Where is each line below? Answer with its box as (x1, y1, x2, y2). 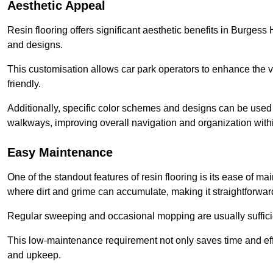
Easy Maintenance (7, 146, 113, 160)
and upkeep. (7, 250, 61, 261)
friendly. (7, 79, 41, 90)
